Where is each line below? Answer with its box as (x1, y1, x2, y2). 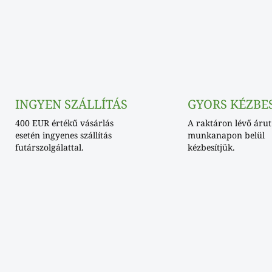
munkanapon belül (188, 129, 265, 141)
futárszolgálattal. (15, 141, 84, 153)
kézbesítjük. (188, 141, 235, 153)
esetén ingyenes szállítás (15, 129, 112, 141)
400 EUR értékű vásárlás (15, 117, 114, 129)
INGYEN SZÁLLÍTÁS (15, 95, 127, 112)
